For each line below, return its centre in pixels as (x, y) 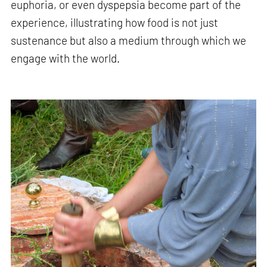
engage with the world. (66, 58)
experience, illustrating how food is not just (115, 22)
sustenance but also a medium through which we (129, 40)
